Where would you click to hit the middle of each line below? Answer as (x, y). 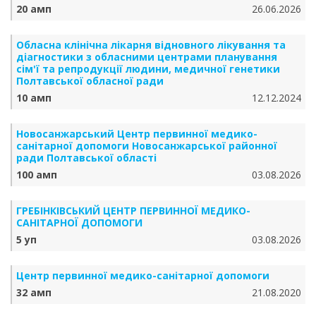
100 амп (37, 175)
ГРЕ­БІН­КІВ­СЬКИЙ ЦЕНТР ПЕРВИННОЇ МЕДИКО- (133, 211)
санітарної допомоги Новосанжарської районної (147, 146)
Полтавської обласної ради (90, 81)
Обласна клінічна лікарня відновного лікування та (151, 45)
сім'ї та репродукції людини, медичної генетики (148, 69)
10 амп (34, 98)
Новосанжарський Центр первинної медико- (137, 134)
